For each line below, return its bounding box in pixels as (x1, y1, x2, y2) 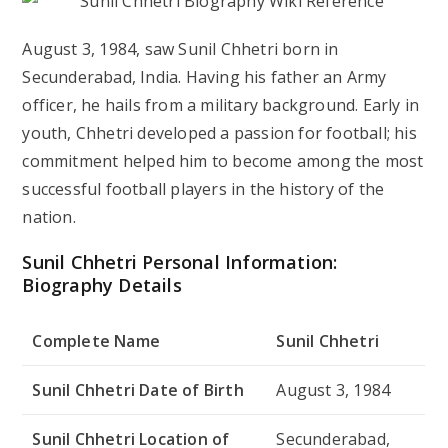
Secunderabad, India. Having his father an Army (22, 65, 387, 88)
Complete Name (32, 329, 161, 352)
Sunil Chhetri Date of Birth (32, 378, 244, 401)
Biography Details (22, 272, 182, 297)
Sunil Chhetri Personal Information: (22, 249, 338, 274)
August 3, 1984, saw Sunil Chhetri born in (22, 37, 339, 60)
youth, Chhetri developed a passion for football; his (22, 121, 417, 144)
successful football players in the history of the (22, 177, 385, 200)
